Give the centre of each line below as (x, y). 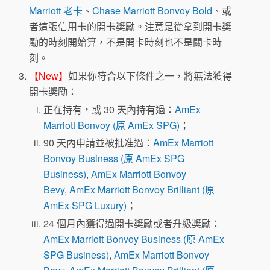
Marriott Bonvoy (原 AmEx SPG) (112, 125)
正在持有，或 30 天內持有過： (109, 109)
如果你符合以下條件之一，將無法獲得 (150, 76)
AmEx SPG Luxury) (85, 206)
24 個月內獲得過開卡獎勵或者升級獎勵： (132, 223)
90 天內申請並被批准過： (99, 143)
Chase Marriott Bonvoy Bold (152, 10)
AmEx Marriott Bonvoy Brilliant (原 (142, 190)
